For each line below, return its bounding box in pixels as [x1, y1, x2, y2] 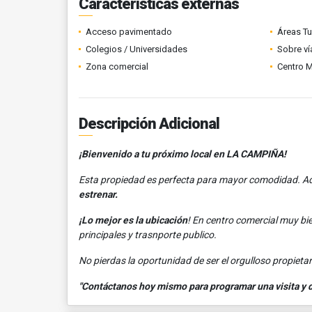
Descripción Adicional [79, 115, 219, 132]
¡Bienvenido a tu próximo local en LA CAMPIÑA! [79, 148, 286, 159]
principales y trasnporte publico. [79, 229, 217, 240]
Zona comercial [86, 61, 148, 72]
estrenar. [79, 189, 120, 200]
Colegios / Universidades [86, 44, 187, 54]
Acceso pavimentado [86, 26, 172, 37]
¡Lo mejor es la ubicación [79, 214, 187, 226]
